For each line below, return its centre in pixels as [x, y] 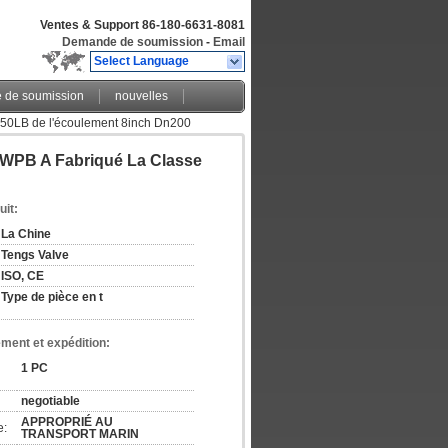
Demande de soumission [132, 42]
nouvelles [141, 96]
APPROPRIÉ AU [67, 422]
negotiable [50, 401]
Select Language [141, 61]
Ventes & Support [91, 25]
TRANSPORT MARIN [80, 434]
